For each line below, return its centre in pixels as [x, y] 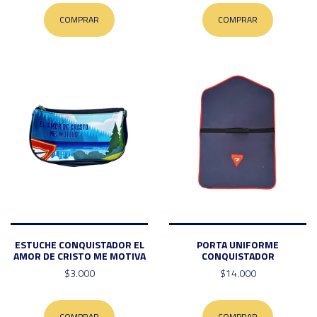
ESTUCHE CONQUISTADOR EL [79, 245]
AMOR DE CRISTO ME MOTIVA [79, 256]
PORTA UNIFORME [238, 245]
